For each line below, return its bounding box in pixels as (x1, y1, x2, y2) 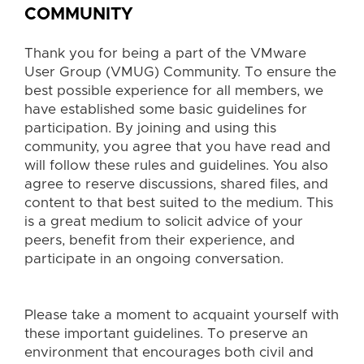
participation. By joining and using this (24, 120, 276, 135)
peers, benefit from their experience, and (24, 232, 295, 247)
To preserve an (207, 327, 308, 341)
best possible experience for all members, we (24, 83, 323, 97)
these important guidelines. (24, 327, 207, 341)
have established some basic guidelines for (24, 102, 307, 116)
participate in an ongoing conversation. (24, 251, 284, 266)
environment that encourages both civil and (24, 345, 314, 360)
